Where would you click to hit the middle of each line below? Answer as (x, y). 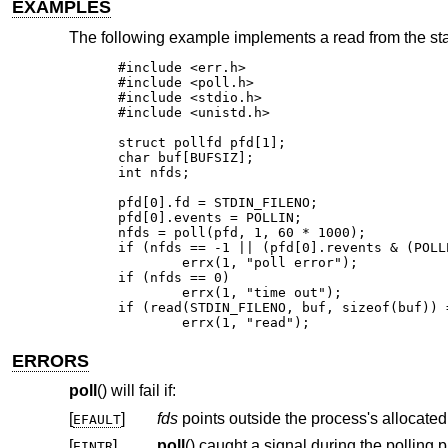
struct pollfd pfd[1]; (202, 142)
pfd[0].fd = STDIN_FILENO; (218, 202)
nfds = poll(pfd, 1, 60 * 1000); (242, 232)
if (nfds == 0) (174, 277)
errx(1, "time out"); (150, 292)
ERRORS (51, 360)
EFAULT (96, 419)
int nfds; (154, 172)
